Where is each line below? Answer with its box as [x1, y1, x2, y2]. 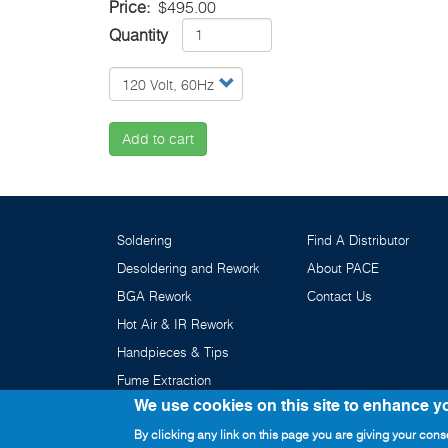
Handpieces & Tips [117, 343, 229, 360]
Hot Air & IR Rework [117, 315, 234, 332]
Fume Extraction [117, 371, 211, 388]
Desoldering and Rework [117, 259, 260, 276]
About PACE [307, 259, 379, 276]
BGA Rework [117, 287, 192, 304]
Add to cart [121, 129, 194, 147]
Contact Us [307, 287, 372, 304]
